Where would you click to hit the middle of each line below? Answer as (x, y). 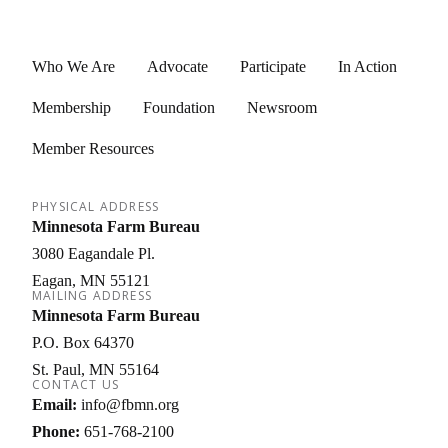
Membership (71, 107)
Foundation (179, 107)
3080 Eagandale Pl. (93, 253)
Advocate (177, 66)
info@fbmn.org (130, 404)
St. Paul (56, 369)
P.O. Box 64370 (83, 342)
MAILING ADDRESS (92, 295)
